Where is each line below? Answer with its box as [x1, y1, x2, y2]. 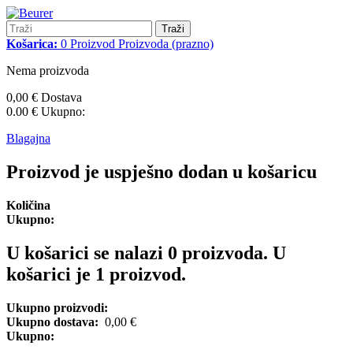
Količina [6, 198, 50, 212]
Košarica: [6, 37, 58, 50]
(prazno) [172, 37, 214, 50]
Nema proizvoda [6, 64, 89, 77]
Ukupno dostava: [6, 314, 105, 329]
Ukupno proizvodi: [6, 300, 108, 314]
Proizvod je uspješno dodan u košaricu [6, 161, 317, 182]
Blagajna [6, 132, 50, 145]
